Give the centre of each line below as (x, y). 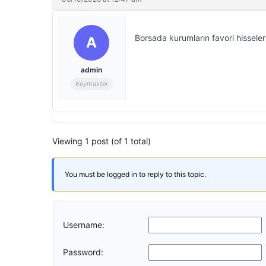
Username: (84, 224)
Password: (83, 252)
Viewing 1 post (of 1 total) (102, 141)
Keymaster (91, 84)
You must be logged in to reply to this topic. (135, 174)
